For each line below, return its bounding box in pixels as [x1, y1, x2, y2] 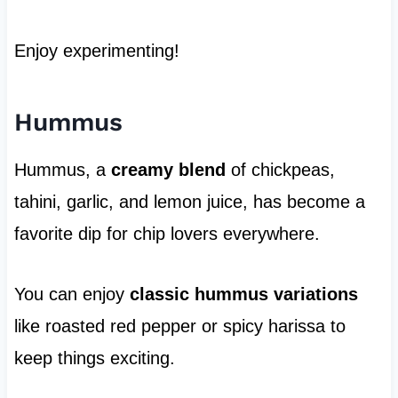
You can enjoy [13, 284, 130, 305]
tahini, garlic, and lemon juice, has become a [13, 192, 365, 212]
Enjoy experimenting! [13, 41, 179, 61]
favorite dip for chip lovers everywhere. [13, 224, 320, 244]
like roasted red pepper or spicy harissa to [13, 316, 346, 337]
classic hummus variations [129, 284, 358, 305]
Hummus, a [13, 160, 111, 180]
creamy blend [110, 160, 226, 180]
